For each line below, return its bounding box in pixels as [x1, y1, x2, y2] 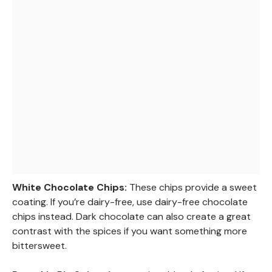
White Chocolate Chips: [12, 181, 127, 194]
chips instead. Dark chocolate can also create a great [12, 210, 251, 223]
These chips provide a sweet [127, 181, 257, 194]
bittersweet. [12, 239, 67, 253]
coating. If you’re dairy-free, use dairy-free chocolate [12, 195, 248, 209]
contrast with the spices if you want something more [12, 225, 247, 238]
